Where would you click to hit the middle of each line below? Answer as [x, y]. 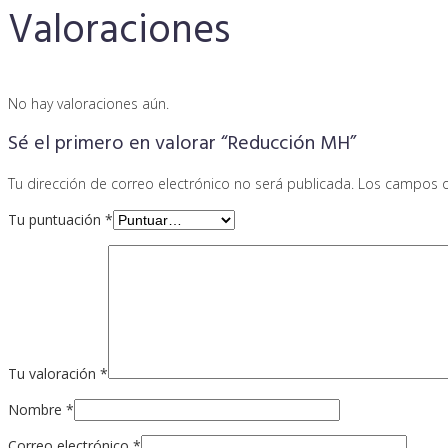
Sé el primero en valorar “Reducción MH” [182, 143]
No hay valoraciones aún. [88, 103]
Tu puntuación [56, 219]
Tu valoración [54, 373]
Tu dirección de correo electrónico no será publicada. [181, 183]
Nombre [37, 409]
